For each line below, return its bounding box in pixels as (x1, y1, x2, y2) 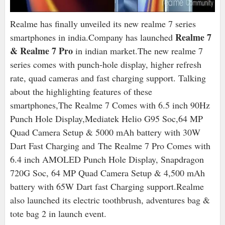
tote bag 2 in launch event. (10, 207, 106, 220)
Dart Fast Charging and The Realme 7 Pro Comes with (10, 140, 210, 152)
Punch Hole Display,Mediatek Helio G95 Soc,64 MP (10, 113, 203, 125)
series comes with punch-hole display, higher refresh (10, 58, 201, 71)
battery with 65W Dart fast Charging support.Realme (10, 180, 204, 193)
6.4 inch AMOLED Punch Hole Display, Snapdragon (10, 153, 204, 166)
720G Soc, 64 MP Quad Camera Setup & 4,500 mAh (10, 167, 205, 179)
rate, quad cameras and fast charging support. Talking (10, 72, 206, 84)
